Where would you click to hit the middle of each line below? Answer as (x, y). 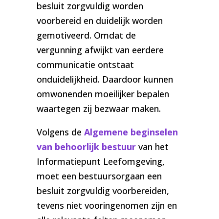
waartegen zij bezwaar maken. (99, 109)
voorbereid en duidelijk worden (99, 21)
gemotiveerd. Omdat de (86, 35)
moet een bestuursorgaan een (99, 176)
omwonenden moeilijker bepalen (103, 94)
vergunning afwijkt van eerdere (100, 50)
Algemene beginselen (131, 132)
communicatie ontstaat (85, 65)
